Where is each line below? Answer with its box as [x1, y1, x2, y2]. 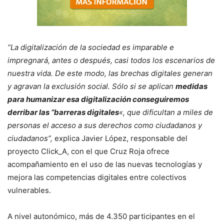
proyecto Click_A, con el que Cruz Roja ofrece [7, 146, 169, 156]
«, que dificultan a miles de [119, 107, 213, 117]
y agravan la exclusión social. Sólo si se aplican [7, 81, 175, 91]
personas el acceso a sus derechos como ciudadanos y [7, 120, 202, 130]
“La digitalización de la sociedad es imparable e [7, 42, 174, 52]
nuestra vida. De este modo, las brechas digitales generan [7, 68, 212, 78]
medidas [175, 81, 207, 91]
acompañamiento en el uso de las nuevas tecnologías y [7, 159, 202, 169]
